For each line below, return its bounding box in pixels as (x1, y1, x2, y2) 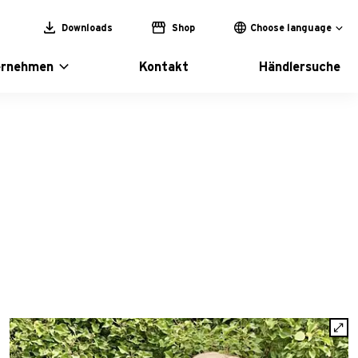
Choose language (250, 23, 332, 33)
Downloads (58, 22, 113, 33)
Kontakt (138, 61, 189, 74)
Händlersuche (258, 61, 340, 74)
